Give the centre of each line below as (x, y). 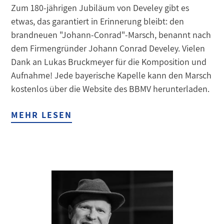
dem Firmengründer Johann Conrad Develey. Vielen (108, 48)
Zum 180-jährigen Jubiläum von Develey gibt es (100, 8)
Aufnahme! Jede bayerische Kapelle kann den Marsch (111, 75)
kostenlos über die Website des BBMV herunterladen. (110, 89)
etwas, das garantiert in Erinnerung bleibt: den (98, 21)
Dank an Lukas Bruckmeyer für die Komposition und (109, 62)
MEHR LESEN (42, 115)
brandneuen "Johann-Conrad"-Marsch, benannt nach (111, 35)
